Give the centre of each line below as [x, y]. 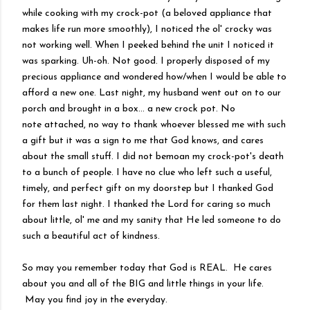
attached [64, 125]
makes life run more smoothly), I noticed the [117, 29]
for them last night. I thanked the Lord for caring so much [146, 204]
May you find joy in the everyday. [95, 300]
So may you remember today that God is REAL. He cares [147, 268]
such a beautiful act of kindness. [91, 236]
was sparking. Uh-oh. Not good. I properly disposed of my [146, 61]
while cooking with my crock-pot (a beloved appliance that [147, 13]
